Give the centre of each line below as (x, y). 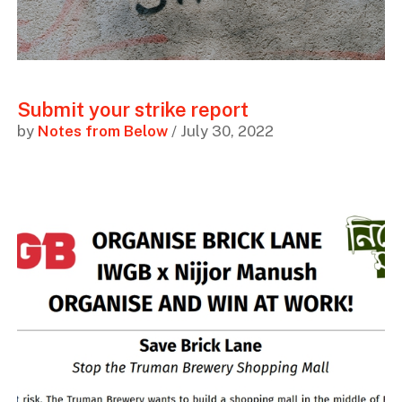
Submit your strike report (132, 109)
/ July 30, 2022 (220, 131)
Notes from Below (102, 131)
